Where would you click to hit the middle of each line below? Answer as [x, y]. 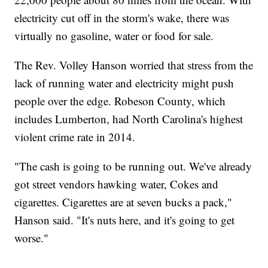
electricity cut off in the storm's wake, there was [122, 18]
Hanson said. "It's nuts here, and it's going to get [125, 220]
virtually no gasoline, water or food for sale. [114, 36]
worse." [32, 238]
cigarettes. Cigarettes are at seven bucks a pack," [124, 202]
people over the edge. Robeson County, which [120, 101]
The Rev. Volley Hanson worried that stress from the [134, 65]
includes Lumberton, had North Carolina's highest [129, 119]
